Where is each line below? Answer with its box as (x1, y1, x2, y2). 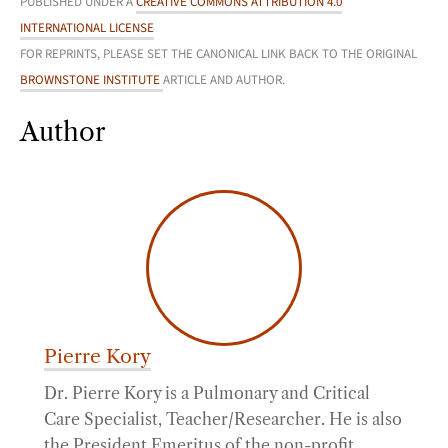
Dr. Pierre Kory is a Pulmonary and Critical (44, 382, 370, 403)
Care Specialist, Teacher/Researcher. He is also (44, 408, 402, 429)
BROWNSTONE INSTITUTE (20, 70, 163, 89)
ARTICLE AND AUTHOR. (163, 70, 285, 89)
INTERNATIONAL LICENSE (20, 18, 154, 37)
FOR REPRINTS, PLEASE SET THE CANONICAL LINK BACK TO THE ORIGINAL (20, 44, 417, 63)
